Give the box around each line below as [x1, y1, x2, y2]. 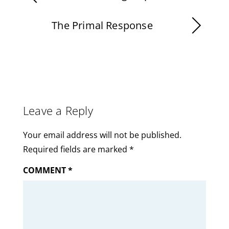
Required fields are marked [22, 143, 129, 155]
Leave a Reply [22, 102, 93, 119]
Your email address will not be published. [22, 129, 181, 141]
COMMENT [22, 164, 68, 176]
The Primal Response [52, 18, 153, 32]
